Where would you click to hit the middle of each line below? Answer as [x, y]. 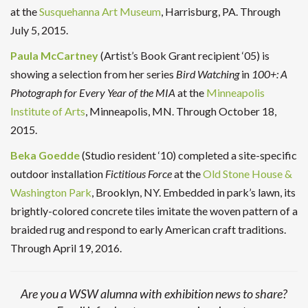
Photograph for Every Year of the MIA [93, 92]
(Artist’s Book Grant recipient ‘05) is [184, 55]
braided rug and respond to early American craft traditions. [148, 229]
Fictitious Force [139, 173]
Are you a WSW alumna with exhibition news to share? [154, 293]
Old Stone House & [247, 173]
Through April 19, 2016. [66, 247]
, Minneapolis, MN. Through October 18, [181, 111]
